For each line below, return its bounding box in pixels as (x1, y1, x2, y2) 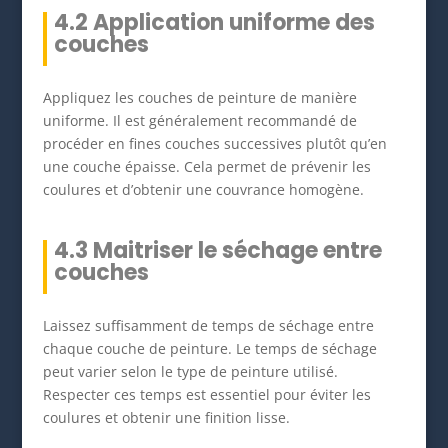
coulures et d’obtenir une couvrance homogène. (42, 179, 364, 199)
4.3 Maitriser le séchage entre (53, 234, 382, 266)
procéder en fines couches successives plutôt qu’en (42, 133, 387, 153)
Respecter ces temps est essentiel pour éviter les (42, 384, 371, 404)
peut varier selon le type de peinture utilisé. (42, 361, 338, 381)
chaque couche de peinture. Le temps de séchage (42, 338, 377, 358)
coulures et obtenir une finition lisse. (42, 407, 290, 427)
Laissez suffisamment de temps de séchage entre (42, 315, 374, 335)
